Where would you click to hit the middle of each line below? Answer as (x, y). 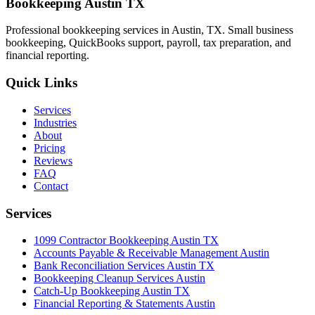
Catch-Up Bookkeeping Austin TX (112, 291)
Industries (55, 122)
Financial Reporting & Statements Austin (124, 304)
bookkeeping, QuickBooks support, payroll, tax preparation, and (148, 43)
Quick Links (41, 83)
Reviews (53, 160)
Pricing (50, 148)
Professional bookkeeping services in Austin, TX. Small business (149, 30)
